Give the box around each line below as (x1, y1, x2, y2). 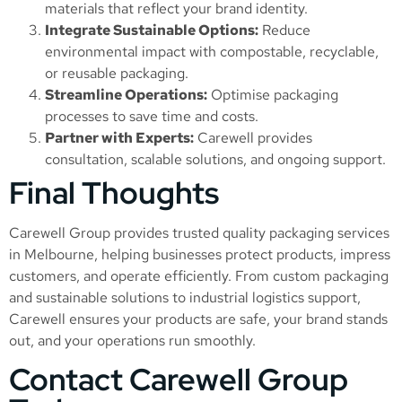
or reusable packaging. (45, 63, 188, 83)
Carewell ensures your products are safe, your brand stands (9, 309, 388, 328)
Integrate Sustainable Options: (45, 20, 258, 39)
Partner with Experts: (45, 127, 194, 147)
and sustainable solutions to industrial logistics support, (9, 287, 361, 307)
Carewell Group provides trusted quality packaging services (9, 223, 389, 242)
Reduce (258, 20, 310, 39)
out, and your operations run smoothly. (9, 330, 256, 350)
